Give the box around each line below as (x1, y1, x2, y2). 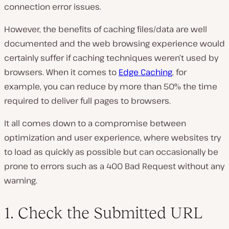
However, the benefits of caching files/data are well (4, 23, 207, 35)
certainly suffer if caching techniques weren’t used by (4, 52, 218, 63)
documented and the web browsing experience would (4, 37, 225, 49)
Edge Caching (119, 66, 172, 78)
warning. (4, 174, 37, 186)
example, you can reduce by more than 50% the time (4, 80, 217, 92)
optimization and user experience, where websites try (4, 131, 221, 143)
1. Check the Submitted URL (4, 203, 202, 222)
